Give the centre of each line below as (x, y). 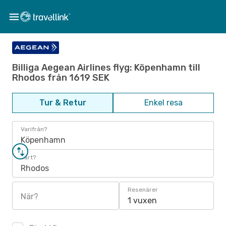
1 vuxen (142, 201)
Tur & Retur (63, 103)
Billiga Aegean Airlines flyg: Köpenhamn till (106, 67)
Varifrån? (34, 129)
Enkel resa (163, 103)
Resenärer (143, 190)
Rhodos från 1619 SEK (61, 77)
